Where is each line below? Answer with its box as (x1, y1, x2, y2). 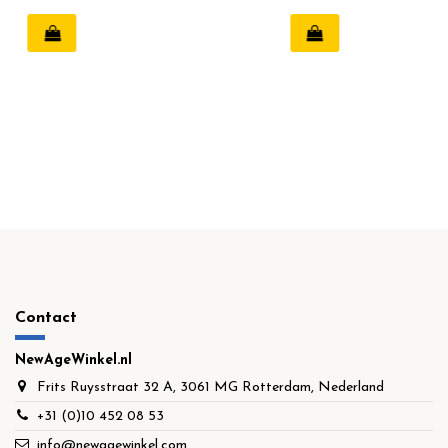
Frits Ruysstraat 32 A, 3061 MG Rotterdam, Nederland (37, 379, 385, 395)
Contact (15, 310, 77, 327)
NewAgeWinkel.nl (15, 352, 132, 368)
